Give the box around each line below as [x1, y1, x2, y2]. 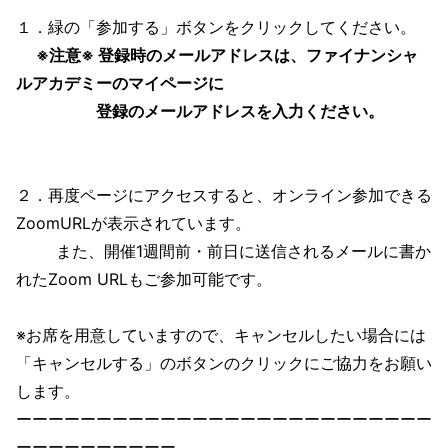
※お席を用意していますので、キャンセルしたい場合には [16, 325, 426, 345]
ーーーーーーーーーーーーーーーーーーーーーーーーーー [16, 409, 432, 429]
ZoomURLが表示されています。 [16, 213, 251, 233]
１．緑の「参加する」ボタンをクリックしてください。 [16, 17, 416, 37]
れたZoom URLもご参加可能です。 [16, 269, 272, 289]
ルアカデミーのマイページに [16, 73, 224, 93]
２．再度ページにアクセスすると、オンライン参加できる [16, 185, 432, 205]
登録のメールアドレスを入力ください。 [16, 101, 384, 121]
